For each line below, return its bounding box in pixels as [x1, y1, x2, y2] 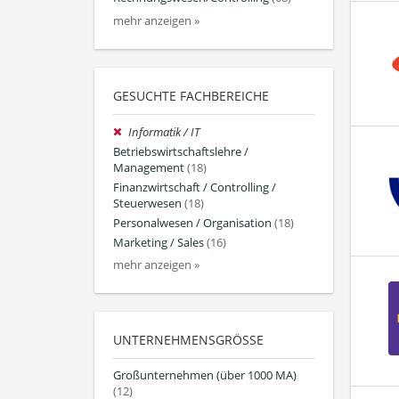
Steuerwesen [113, 195, 182, 211]
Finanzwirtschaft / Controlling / [113, 179, 276, 195]
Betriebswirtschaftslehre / [113, 143, 248, 159]
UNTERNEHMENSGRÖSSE [113, 331, 256, 349]
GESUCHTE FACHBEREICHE [113, 86, 269, 104]
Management [113, 159, 184, 175]
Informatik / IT [128, 124, 200, 140]
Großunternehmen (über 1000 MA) [113, 368, 297, 384]
